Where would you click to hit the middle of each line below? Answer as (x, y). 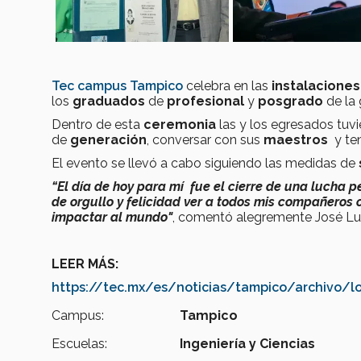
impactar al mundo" (112, 218)
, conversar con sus (205, 140)
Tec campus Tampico (117, 86)
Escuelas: (79, 344)
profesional (205, 102)
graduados (109, 102)
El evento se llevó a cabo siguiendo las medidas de (205, 164)
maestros (296, 140)
